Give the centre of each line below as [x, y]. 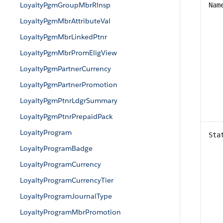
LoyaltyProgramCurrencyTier [67, 180]
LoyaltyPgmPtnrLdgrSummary [69, 101]
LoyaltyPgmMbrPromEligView [68, 53]
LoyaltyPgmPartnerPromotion [69, 85]
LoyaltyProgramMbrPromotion [70, 212]
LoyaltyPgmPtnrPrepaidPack [66, 116]
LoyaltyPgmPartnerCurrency [65, 69]
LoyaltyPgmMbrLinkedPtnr [63, 37]
